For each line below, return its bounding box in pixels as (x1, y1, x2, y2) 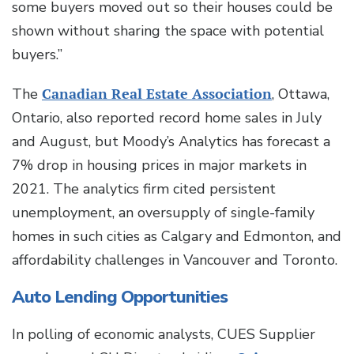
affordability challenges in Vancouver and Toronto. (12, 250, 337, 270)
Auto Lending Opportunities (12, 285, 228, 310)
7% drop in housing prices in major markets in (12, 156, 307, 175)
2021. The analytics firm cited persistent (12, 179, 276, 199)
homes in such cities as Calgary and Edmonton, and (12, 227, 341, 247)
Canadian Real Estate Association (42, 85, 272, 104)
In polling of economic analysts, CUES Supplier (12, 325, 315, 345)
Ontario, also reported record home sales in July (12, 108, 322, 128)
